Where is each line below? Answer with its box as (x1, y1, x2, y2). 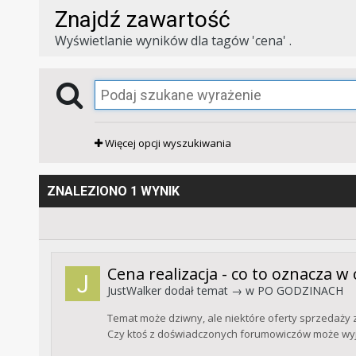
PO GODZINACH (257, 283, 343, 299)
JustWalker (106, 283, 161, 299)
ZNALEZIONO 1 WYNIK (46, 184, 180, 199)
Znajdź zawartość (54, 6, 230, 33)
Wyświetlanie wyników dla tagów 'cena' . (54, 32, 292, 50)
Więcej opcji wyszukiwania (102, 136, 231, 151)
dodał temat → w (161, 283, 257, 299)
